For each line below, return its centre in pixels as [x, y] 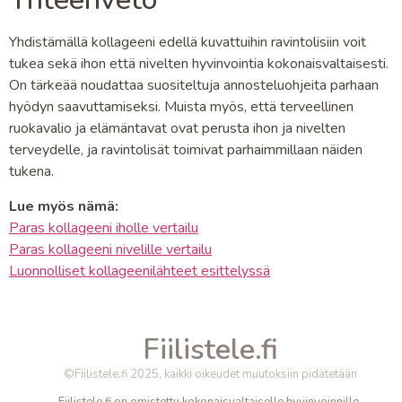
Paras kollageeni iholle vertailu [104, 227]
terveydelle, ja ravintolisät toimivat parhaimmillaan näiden [186, 150]
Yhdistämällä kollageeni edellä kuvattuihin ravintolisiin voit [188, 43]
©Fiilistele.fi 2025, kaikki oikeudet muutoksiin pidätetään [210, 374]
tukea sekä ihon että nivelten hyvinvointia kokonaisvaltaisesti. [199, 64]
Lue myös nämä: [64, 206]
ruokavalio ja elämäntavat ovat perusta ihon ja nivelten [177, 129]
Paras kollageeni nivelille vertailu [110, 249]
